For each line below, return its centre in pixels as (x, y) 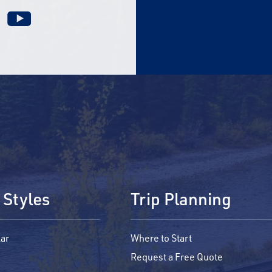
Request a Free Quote (177, 257)
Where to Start (161, 238)
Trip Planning (181, 198)
